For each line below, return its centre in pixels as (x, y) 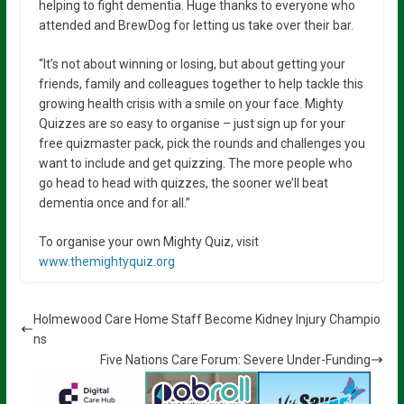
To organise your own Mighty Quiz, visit (148, 241)
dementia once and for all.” (114, 202)
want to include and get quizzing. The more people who (195, 163)
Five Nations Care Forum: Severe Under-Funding (236, 359)
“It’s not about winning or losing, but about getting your (192, 64)
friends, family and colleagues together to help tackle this (201, 83)
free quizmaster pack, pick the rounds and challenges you (202, 143)
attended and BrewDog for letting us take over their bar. (196, 25)
